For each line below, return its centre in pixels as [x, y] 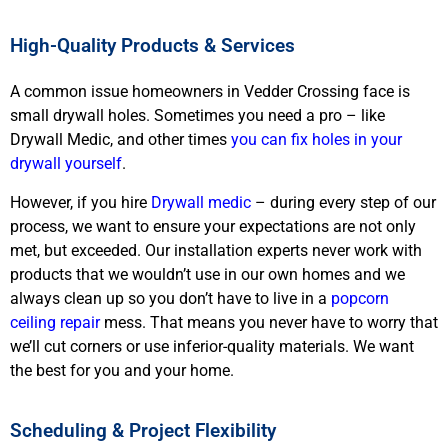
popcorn [360, 298]
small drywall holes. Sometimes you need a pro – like [197, 116]
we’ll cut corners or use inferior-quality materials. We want [212, 346]
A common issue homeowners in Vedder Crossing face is [210, 92]
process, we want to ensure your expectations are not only [213, 226]
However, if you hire [80, 202]
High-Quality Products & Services [152, 46]
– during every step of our [343, 202]
